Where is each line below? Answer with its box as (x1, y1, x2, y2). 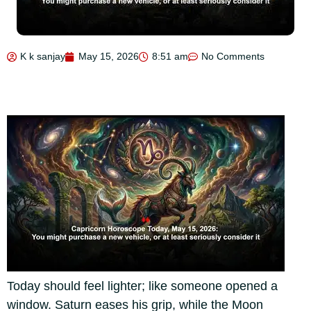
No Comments (201, 51, 264, 62)
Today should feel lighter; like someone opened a (7, 279, 278, 293)
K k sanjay (20, 51, 65, 62)
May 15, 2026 (78, 51, 139, 62)
